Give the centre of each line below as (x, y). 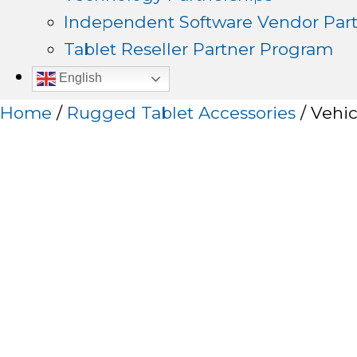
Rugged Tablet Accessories (181, 112)
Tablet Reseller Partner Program (198, 49)
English (79, 78)
